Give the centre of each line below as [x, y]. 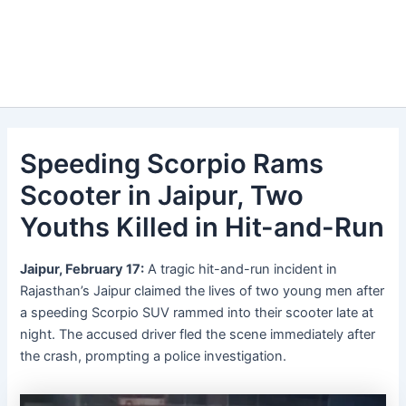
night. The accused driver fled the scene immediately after [198, 335]
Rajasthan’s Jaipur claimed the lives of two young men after [203, 291]
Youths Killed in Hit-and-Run [203, 227]
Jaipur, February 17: [82, 270]
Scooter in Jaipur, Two [162, 195]
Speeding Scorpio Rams [172, 163]
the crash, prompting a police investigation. [154, 357]
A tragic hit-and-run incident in [241, 270]
